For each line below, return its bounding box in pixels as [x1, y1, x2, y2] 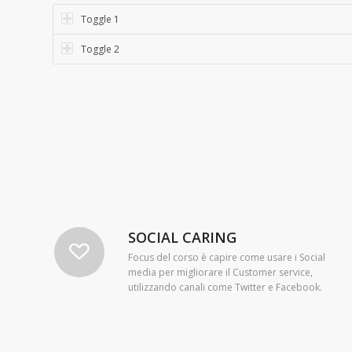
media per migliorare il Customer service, [128, 266, 313, 280]
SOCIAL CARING [128, 228, 236, 247]
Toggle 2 [81, 42, 119, 56]
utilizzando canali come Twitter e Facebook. [128, 280, 322, 295]
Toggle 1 [81, 12, 119, 26]
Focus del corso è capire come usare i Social [128, 251, 325, 265]
